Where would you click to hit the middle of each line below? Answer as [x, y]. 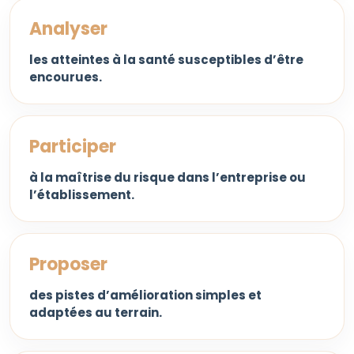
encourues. [66, 77]
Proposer [68, 264]
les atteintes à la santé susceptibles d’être [166, 60]
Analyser [68, 29]
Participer [73, 147]
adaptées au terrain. [96, 313]
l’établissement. [82, 195]
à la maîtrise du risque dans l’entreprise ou [168, 177]
